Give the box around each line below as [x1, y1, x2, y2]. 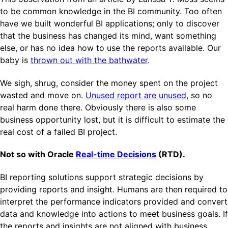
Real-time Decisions [76, 149, 156, 160]
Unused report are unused [85, 90, 186, 100]
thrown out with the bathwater [31, 54, 148, 65]
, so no [186, 90, 212, 100]
